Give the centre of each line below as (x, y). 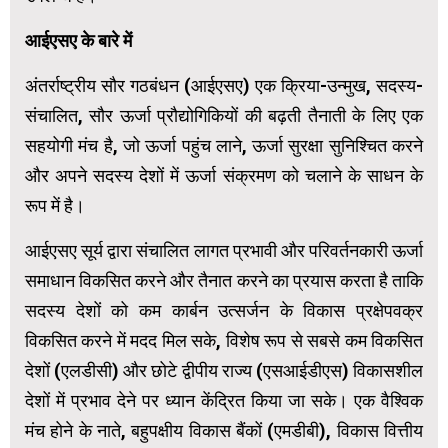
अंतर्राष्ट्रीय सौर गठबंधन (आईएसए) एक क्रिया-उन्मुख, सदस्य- (224, 85)
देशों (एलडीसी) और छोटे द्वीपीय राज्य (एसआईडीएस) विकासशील (224, 370)
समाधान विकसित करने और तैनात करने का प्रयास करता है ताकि (224, 280)
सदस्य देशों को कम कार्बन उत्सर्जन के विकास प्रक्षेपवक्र (224, 310)
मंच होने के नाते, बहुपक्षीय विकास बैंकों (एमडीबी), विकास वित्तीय (224, 430)
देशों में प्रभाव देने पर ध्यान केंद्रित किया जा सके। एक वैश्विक (224, 400)
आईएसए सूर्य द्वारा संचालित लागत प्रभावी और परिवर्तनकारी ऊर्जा (224, 250)
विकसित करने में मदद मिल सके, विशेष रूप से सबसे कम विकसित (224, 340)
